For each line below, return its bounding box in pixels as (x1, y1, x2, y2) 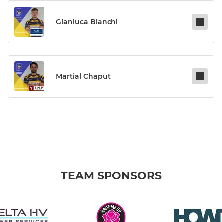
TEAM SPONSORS (60, 169, 162, 183)
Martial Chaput (56, 72, 111, 81)
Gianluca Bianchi (56, 17, 118, 27)
